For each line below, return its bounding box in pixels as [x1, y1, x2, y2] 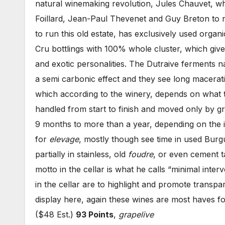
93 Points [76, 209, 114, 219]
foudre [128, 149, 153, 159]
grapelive [119, 209, 154, 219]
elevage [49, 134, 79, 144]
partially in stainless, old [35, 149, 128, 159]
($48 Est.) [35, 209, 76, 219]
